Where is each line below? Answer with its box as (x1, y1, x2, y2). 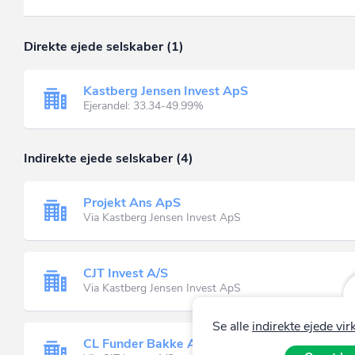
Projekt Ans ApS (83, 194, 181, 212)
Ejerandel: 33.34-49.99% (83, 98, 204, 114)
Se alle (212, 317, 252, 335)
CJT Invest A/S (83, 265, 168, 283)
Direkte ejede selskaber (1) (24, 37, 184, 55)
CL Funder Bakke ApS (83, 335, 212, 353)
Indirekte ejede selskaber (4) (24, 149, 193, 167)
